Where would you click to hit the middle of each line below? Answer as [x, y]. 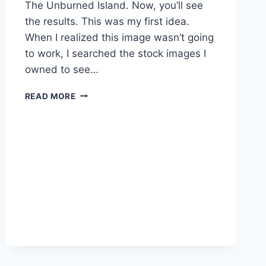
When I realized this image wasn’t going [119, 37]
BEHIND [91, 93]
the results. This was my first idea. [107, 21]
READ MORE [50, 96]
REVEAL [92, 180]
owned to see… [61, 69]
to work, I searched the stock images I [115, 53]
